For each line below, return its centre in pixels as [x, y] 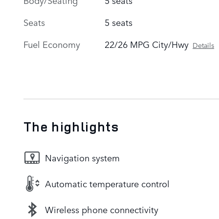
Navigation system [82, 158]
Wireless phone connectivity [102, 209]
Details [204, 45]
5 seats [119, 22]
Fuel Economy [52, 44]
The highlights [71, 126]
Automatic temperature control [107, 184]
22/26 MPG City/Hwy [147, 44]
